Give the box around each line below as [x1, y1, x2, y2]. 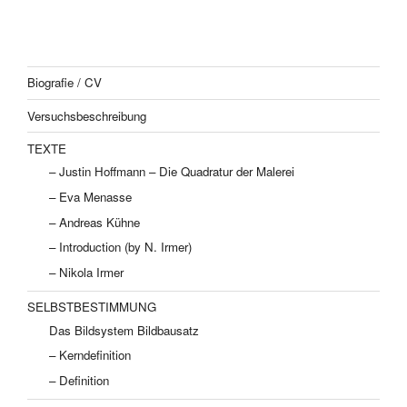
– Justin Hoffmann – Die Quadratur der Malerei [49, 163, 294, 181]
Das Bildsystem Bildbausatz [49, 321, 199, 339]
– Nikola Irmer [49, 263, 124, 281]
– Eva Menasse [49, 187, 132, 205]
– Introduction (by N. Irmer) [49, 238, 192, 256]
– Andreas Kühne [49, 213, 140, 231]
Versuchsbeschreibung [27, 106, 146, 124]
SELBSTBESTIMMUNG [27, 298, 156, 316]
